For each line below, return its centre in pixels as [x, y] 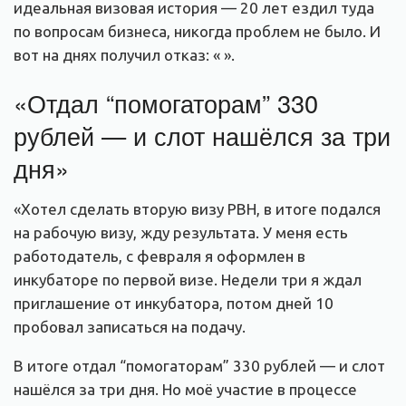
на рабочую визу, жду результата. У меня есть [181, 232]
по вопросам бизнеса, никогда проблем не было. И [197, 31]
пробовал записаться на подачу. [130, 326]
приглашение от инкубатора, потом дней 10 [174, 303]
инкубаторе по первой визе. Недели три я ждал [188, 279]
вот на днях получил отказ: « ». [124, 54]
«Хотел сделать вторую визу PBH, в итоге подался [197, 208]
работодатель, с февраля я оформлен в [159, 256]
